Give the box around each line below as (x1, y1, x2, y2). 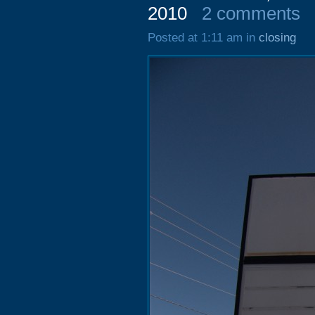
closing (259, 31, 296, 44)
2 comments (202, 4, 300, 23)
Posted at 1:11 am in (148, 31, 259, 44)
